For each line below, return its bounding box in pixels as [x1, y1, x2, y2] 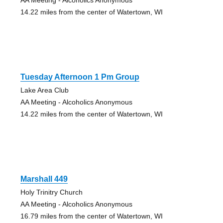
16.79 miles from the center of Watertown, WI [20, 212, 163, 220]
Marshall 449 [20, 174, 68, 183]
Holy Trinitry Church [20, 188, 83, 196]
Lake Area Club [20, 86, 69, 94]
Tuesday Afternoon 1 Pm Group [20, 72, 139, 81]
